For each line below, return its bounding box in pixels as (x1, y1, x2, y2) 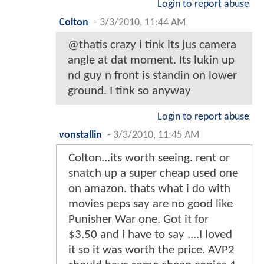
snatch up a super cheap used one (68, 167, 238, 180)
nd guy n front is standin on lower (68, 70, 237, 82)
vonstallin (59, 130, 102, 141)
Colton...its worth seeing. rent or (68, 152, 230, 165)
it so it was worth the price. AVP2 (68, 244, 235, 257)
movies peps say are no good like (68, 198, 233, 211)
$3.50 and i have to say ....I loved (68, 229, 232, 242)
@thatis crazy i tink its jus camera (68, 39, 236, 52)
